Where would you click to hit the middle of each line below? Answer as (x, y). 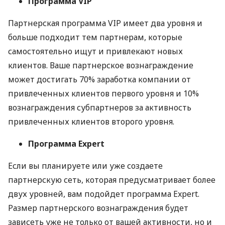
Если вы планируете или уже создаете (85, 166)
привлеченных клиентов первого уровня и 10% (103, 94)
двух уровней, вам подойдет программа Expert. (104, 194)
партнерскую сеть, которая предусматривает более (112, 180)
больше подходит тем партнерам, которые (95, 37)
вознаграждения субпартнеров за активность (100, 108)
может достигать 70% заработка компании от (99, 80)
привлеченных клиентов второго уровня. (91, 122)
